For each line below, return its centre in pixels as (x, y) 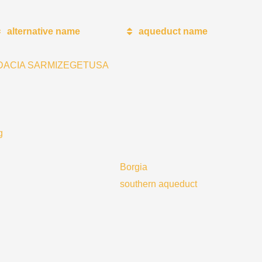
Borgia (134, 167)
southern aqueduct (158, 184)
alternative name (42, 31)
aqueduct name (172, 31)
